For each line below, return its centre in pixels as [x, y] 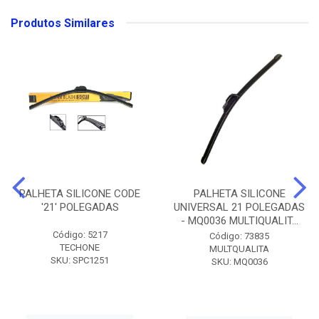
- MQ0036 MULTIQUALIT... [239, 220]
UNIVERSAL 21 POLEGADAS [239, 207]
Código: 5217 [80, 234]
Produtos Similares [63, 23]
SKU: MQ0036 [239, 261]
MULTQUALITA [239, 249]
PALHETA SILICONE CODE [80, 193]
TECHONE [80, 247]
